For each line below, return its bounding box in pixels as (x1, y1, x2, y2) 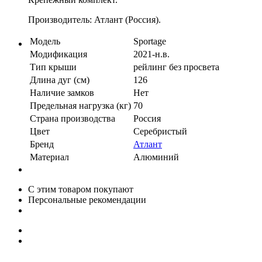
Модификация (30, 49, 87, 59)
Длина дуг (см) (30, 74, 89, 85)
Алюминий (133, 151, 179, 162)
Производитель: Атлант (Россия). (28, 14, 161, 25)
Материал (30, 151, 69, 162)
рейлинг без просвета (133, 61, 219, 72)
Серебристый (133, 126, 187, 136)
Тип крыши (30, 61, 77, 72)
